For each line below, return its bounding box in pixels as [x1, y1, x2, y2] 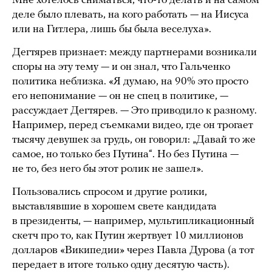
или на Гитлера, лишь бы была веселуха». [12, 24, 211, 36]
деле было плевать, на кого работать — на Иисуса [12, 9, 249, 21]
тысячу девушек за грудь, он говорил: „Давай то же [12, 134, 256, 146]
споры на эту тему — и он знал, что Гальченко [12, 61, 230, 73]
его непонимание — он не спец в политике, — [12, 90, 228, 103]
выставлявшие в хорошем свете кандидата [12, 201, 217, 213]
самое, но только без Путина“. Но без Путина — [12, 149, 239, 161]
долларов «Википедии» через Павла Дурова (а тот [12, 245, 254, 257]
